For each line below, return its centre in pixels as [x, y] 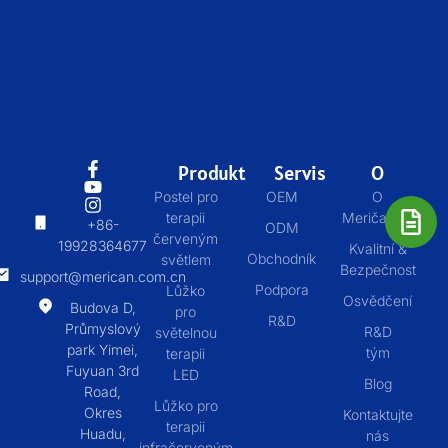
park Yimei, [103, 349]
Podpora [281, 289]
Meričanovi [377, 217]
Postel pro [185, 196]
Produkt [211, 172]
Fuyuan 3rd [103, 370]
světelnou [185, 332]
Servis [299, 172]
